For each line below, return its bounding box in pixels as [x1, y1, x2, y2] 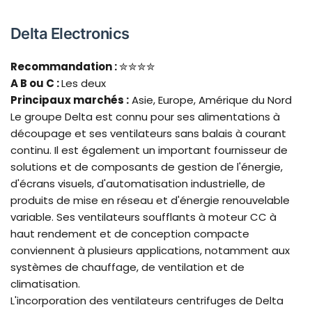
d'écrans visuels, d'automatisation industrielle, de [10, 176, 265, 192]
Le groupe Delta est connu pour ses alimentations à [10, 109, 280, 125]
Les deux [61, 76, 106, 91]
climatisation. [10, 276, 80, 292]
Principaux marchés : [10, 93, 129, 108]
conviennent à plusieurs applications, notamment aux [10, 243, 290, 258]
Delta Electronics [10, 24, 130, 43]
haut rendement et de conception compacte [10, 226, 249, 242]
